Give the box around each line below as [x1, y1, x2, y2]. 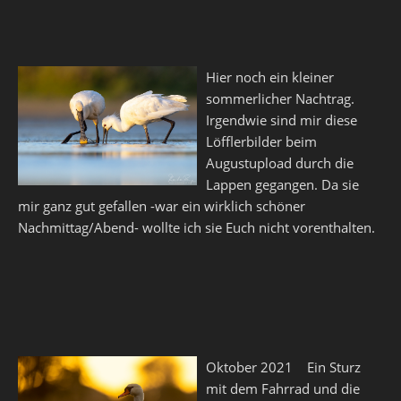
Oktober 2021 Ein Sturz [206, 358, 361, 376]
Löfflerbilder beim [206, 132, 317, 150]
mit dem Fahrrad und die [206, 380, 360, 397]
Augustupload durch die [206, 154, 354, 172]
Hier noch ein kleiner [206, 68, 334, 86]
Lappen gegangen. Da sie [206, 175, 359, 193]
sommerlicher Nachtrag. [206, 90, 354, 107]
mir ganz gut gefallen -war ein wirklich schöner [18, 197, 305, 215]
